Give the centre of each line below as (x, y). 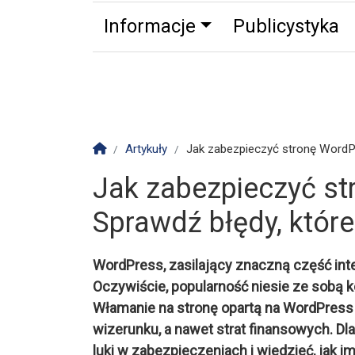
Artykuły (146, 149)
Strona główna (144, 148)
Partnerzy (235, 76)
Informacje (149, 27)
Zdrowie (137, 76)
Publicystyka (286, 27)
